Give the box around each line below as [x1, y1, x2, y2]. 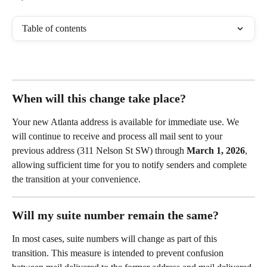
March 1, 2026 [187, 145, 245, 156]
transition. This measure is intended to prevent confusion [12, 248, 226, 259]
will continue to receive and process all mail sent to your [12, 131, 225, 142]
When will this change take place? [12, 92, 186, 105]
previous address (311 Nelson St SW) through [12, 145, 187, 156]
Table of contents [22, 23, 86, 33]
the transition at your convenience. [12, 174, 141, 185]
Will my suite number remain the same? [12, 209, 219, 222]
